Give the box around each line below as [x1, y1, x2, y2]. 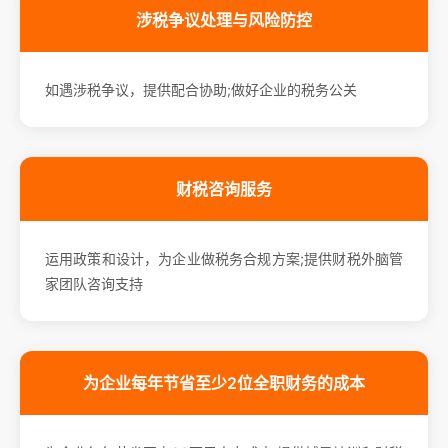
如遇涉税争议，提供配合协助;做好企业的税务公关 [45, 80, 357, 98]
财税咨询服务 [176, 178, 272, 199]
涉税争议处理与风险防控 [136, 9, 312, 30]
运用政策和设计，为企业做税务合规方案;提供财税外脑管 [45, 249, 403, 267]
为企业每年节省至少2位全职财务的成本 [83, 372, 365, 393]
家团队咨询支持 [45, 274, 143, 292]
